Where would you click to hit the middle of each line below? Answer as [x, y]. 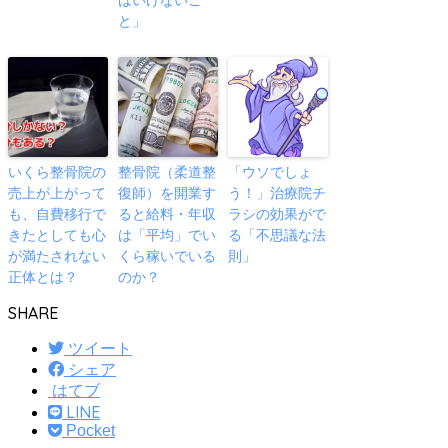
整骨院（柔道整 [167, 171]
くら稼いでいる [167, 255]
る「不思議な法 [277, 234]
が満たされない [57, 255]
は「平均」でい [167, 234]
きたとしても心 [57, 234]
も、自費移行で [57, 213]
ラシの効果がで [277, 213]
